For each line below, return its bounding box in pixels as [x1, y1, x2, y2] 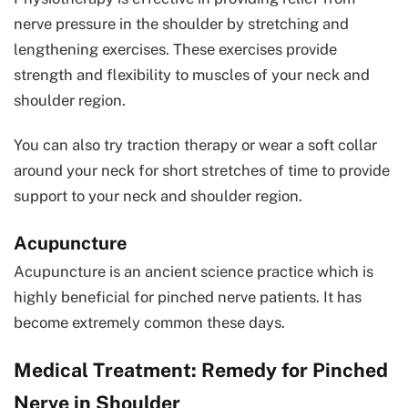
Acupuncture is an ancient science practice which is [14, 261, 373, 280]
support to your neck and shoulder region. [14, 186, 302, 205]
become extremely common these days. [14, 312, 285, 331]
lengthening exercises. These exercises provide [14, 39, 337, 58]
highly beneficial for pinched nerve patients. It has [14, 287, 362, 306]
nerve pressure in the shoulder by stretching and [14, 14, 349, 33]
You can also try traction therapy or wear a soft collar [14, 135, 377, 154]
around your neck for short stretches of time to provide [14, 160, 390, 179]
